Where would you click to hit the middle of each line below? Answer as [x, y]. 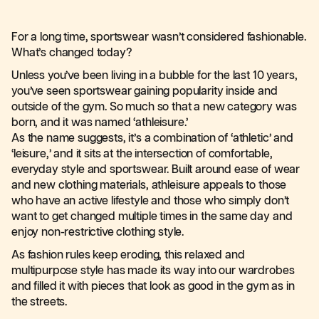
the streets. [40, 302]
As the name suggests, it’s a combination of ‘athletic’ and [152, 138]
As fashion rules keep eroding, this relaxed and [128, 255]
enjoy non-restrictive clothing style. [98, 232]
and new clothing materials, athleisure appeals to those [149, 185]
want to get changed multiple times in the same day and [152, 217]
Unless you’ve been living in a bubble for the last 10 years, [155, 76]
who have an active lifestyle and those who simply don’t [151, 201]
